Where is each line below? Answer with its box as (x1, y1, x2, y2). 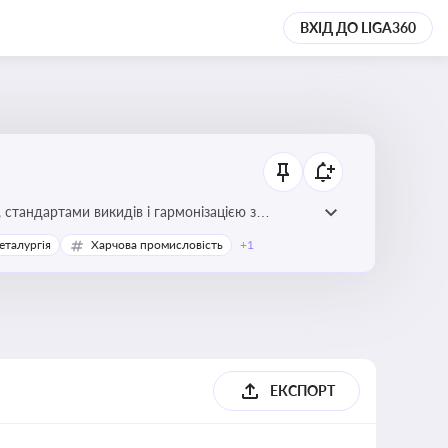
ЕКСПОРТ (270, 382, 335, 399)
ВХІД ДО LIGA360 (300, 19, 416, 36)
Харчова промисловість (91, 237, 223, 252)
